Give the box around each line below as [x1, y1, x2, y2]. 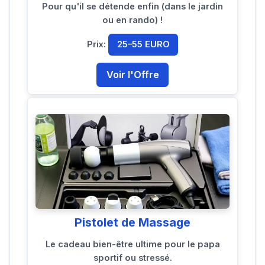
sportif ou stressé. [93, 253, 172, 264]
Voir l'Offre [106, 69, 159, 81]
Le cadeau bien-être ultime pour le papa [45, 239, 220, 250]
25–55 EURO [117, 38, 170, 50]
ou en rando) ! [102, 14, 163, 25]
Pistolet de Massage [75, 215, 190, 230]
